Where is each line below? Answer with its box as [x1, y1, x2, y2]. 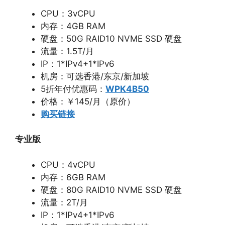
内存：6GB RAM [41, 172, 105, 182]
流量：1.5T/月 [41, 46, 94, 56]
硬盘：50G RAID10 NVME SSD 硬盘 [41, 33, 182, 44]
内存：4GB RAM [41, 21, 105, 31]
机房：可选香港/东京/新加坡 [41, 71, 149, 81]
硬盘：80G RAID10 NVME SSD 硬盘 [41, 184, 182, 195]
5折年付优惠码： [41, 83, 105, 94]
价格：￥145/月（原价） [41, 96, 135, 106]
